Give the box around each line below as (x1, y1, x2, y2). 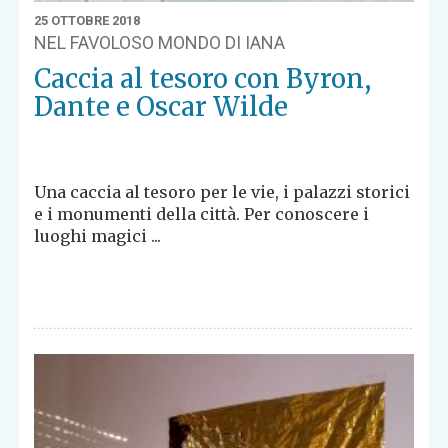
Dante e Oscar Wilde (34, 90, 289, 124)
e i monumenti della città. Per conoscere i (34, 204, 370, 225)
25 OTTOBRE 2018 (34, 13, 141, 29)
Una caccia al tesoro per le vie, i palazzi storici (34, 182, 411, 203)
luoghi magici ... (34, 226, 162, 247)
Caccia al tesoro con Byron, (34, 62, 372, 96)
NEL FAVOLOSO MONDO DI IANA (34, 32, 286, 54)
